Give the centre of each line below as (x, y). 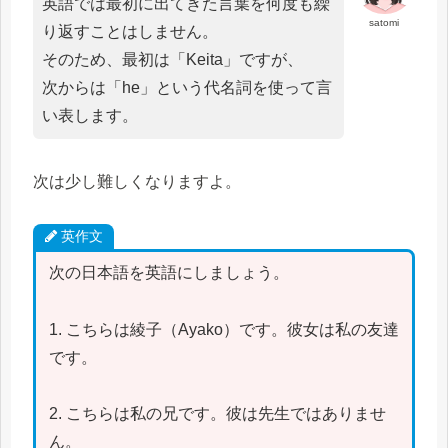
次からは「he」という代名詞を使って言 (187, 87)
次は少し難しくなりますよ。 (137, 181)
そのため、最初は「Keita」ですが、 (172, 59)
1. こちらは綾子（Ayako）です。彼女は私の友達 (223, 329)
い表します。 (90, 115)
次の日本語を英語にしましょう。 (168, 272)
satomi (384, 22)
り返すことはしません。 (130, 31)
